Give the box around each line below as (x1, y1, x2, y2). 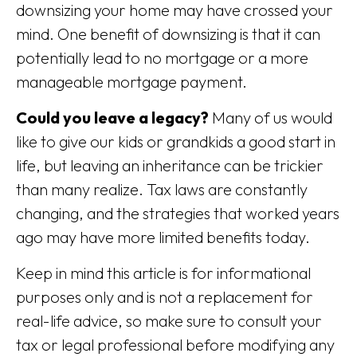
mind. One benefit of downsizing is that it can (16, 24, 320, 44)
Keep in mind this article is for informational (16, 263, 311, 283)
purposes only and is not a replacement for (16, 287, 313, 307)
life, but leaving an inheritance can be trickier (16, 155, 324, 175)
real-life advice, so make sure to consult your (16, 311, 322, 331)
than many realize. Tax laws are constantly (16, 179, 308, 199)
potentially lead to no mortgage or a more (16, 48, 308, 68)
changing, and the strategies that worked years (16, 203, 339, 223)
